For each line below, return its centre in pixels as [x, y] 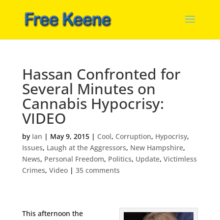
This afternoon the [52, 213]
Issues [32, 148]
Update [147, 159]
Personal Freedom [74, 159]
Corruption [133, 136]
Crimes [33, 170]
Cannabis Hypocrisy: [93, 103]
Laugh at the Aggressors [86, 148]
